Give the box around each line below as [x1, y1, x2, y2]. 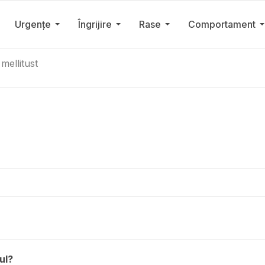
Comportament [188, 18, 256, 30]
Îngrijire [77, 18, 112, 30]
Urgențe [14, 18, 51, 30]
